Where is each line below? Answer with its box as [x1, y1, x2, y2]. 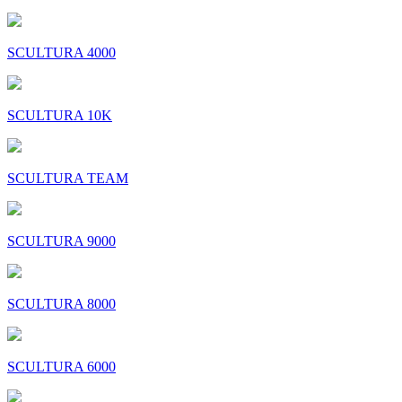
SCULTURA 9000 [7, 233, 116, 249]
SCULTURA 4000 [7, 45, 116, 61]
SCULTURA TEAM [7, 170, 128, 187]
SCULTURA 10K [7, 108, 112, 124]
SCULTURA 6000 [7, 359, 116, 375]
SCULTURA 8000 [7, 296, 116, 312]
